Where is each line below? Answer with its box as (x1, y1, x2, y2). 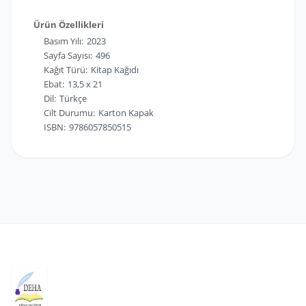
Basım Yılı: (44, 35, 83, 48)
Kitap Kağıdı (91, 64, 139, 76)
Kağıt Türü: (44, 64, 87, 76)
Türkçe (59, 92, 87, 105)
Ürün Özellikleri (33, 18, 104, 31)
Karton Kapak (98, 107, 154, 120)
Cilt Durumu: (44, 107, 95, 120)
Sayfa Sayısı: (44, 49, 92, 62)
